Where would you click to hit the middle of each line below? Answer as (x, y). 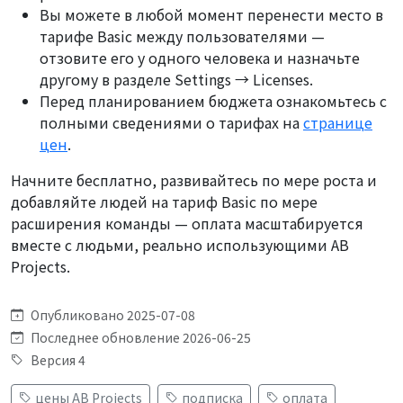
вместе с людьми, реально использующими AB (180, 244)
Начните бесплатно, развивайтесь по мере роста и (194, 179)
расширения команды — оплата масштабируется (187, 223)
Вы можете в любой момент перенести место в (211, 14)
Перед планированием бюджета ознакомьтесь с (213, 100)
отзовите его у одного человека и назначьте (200, 57)
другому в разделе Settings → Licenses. (176, 79)
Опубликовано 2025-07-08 (113, 314)
